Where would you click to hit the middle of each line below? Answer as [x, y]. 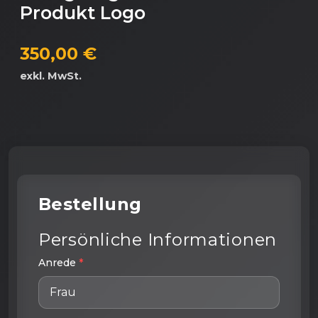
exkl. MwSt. [51, 76]
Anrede [59, 262]
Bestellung [90, 204]
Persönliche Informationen [158, 239]
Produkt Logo [83, 12]
